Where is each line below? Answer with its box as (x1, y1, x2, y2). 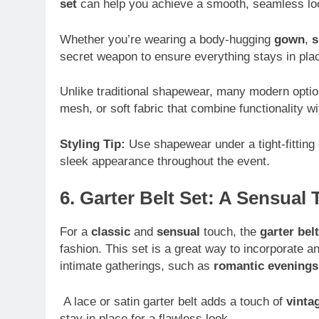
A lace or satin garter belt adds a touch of (60, 294, 286, 308)
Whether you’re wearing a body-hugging (60, 32, 274, 46)
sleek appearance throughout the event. (60, 154, 270, 168)
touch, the (200, 225, 260, 239)
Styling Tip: (60, 137, 125, 151)
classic (91, 225, 130, 239)
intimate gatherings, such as (60, 259, 214, 273)
